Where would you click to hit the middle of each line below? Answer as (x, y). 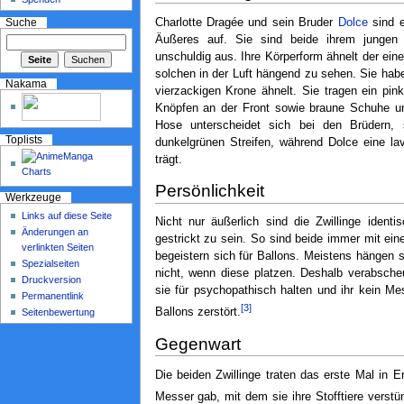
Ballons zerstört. (197, 312)
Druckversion (52, 279)
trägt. (168, 159)
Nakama (26, 83)
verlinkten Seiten (58, 247)
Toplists (23, 139)
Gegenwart (197, 344)
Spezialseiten (51, 263)
